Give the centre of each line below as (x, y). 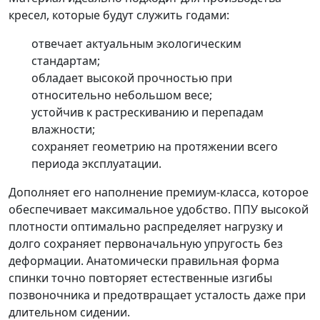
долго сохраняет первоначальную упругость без (146, 244)
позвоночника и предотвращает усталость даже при (157, 295)
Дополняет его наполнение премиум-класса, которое (159, 192)
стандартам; (66, 61)
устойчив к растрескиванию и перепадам (147, 112)
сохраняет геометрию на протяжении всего (155, 147)
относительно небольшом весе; (122, 95)
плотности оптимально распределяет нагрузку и (146, 227)
